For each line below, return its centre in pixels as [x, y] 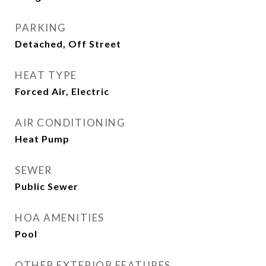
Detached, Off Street [68, 44]
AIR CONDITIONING [70, 123]
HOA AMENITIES [60, 218]
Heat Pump [42, 139]
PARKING [41, 28]
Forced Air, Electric [62, 91]
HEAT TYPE [46, 75]
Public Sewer [47, 186]
